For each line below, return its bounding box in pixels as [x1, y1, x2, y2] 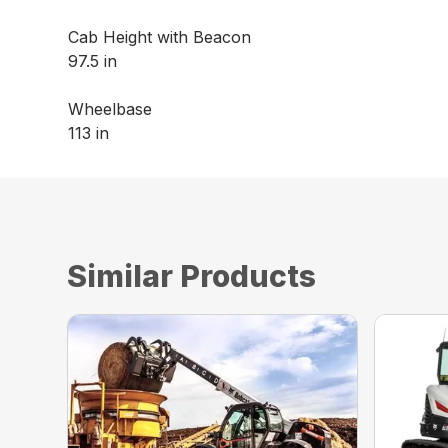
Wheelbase [68, 99, 153, 120]
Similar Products [67, 258, 317, 295]
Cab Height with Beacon [68, 27, 252, 48]
